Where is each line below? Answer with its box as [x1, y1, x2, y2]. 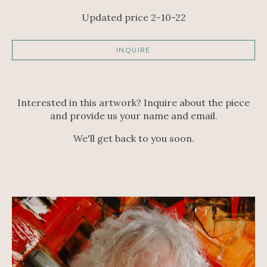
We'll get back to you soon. [73, 132, 194, 144]
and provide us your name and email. [49, 109, 218, 122]
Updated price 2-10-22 [81, 11, 186, 23]
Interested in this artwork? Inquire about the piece [17, 96, 250, 108]
